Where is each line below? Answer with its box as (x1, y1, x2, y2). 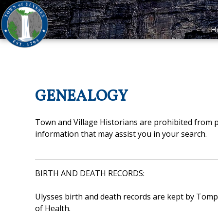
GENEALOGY (35, 86, 128, 108)
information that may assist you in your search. (35, 128, 207, 139)
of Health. (35, 202, 71, 214)
